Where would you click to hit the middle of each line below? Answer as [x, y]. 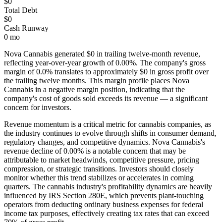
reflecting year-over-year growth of [59, 63]
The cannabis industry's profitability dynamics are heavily [122, 187]
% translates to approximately [92, 72]
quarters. [17, 187]
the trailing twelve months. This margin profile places [88, 81]
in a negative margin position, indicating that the [110, 90]
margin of [20, 72]
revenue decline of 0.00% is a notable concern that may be [95, 151]
